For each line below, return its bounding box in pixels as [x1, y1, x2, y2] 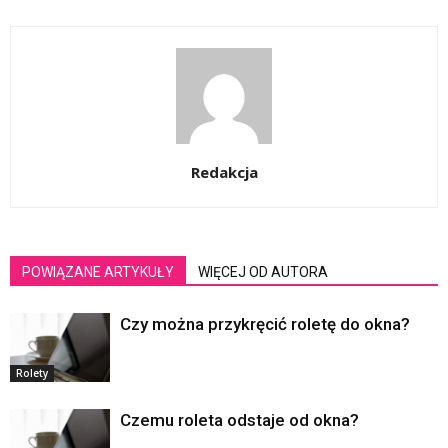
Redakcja [190, 162, 258, 182]
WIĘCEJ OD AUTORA [198, 264, 328, 280]
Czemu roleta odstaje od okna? [120, 410, 359, 430]
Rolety [16, 365, 48, 380]
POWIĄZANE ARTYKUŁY [22, 264, 174, 280]
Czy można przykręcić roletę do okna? [120, 314, 410, 334]
